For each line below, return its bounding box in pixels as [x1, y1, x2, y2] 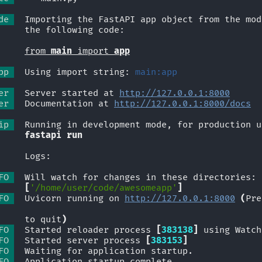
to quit [25, 214, 61, 226]
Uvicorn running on [14, 193, 125, 205]
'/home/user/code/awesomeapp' [30, 182, 177, 194]
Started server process [14, 235, 146, 247]
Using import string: [14, 67, 135, 78]
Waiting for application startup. [14, 246, 193, 257]
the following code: [25, 25, 125, 36]
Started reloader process [14, 225, 156, 236]
